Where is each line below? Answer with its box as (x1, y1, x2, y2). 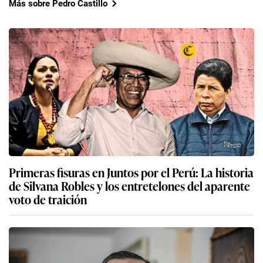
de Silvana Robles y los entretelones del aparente (9, 177, 250, 195)
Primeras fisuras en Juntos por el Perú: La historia (9, 163, 254, 181)
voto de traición (9, 190, 87, 208)
